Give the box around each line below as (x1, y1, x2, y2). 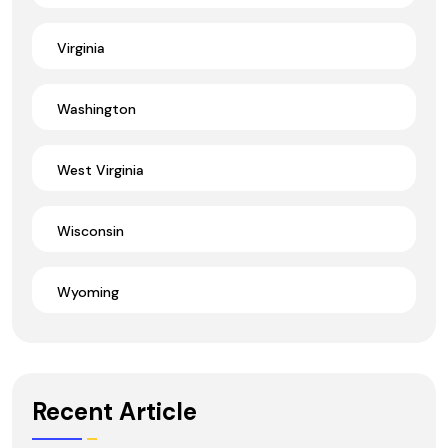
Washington (57, 99, 136, 118)
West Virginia (57, 160, 144, 179)
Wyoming (57, 282, 119, 301)
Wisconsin (57, 221, 124, 240)
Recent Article (32, 396, 197, 428)
